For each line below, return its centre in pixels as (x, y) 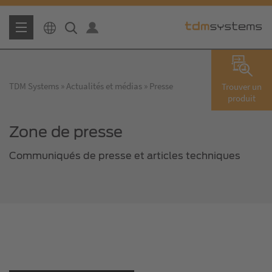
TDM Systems (34, 86)
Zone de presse (66, 131)
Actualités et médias (104, 86)
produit (242, 98)
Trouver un (242, 87)
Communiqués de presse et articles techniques (125, 155)
